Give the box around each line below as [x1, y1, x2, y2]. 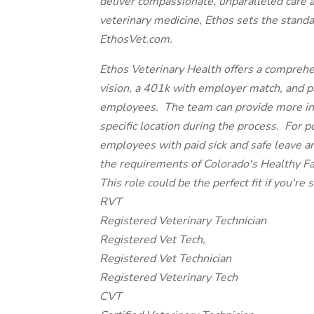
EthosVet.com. [100, 32, 172, 47]
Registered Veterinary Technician [100, 213, 266, 228]
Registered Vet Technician [100, 251, 231, 266]
